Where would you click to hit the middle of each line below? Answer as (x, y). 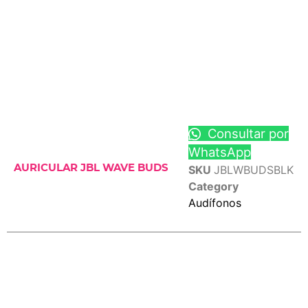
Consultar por (247, 134)
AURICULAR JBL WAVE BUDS (91, 168)
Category (213, 187)
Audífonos (214, 203)
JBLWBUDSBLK (253, 170)
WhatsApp (219, 152)
